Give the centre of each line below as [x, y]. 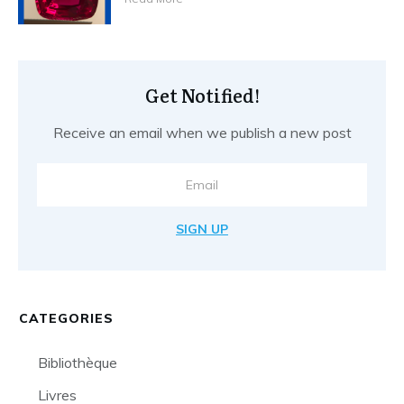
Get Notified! [202, 94]
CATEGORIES [66, 318]
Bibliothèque [78, 362]
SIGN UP [202, 229]
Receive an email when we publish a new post [202, 132]
